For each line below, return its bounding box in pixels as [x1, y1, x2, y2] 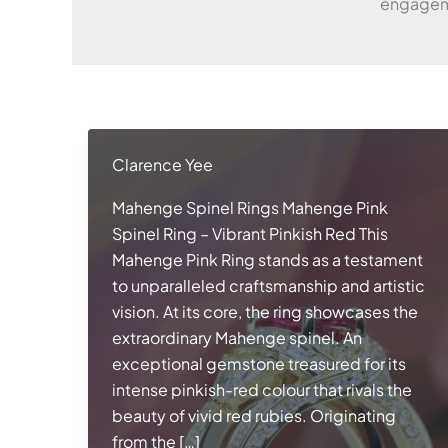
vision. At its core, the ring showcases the [112, 301, 418, 323]
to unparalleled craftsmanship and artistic [112, 275, 425, 297]
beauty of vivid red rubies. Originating [112, 405, 396, 427]
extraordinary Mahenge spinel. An [112, 327, 362, 349]
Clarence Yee [112, 154, 213, 175]
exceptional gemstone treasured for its [112, 353, 406, 375]
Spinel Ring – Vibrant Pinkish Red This [112, 223, 388, 245]
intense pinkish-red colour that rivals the [112, 379, 412, 401]
